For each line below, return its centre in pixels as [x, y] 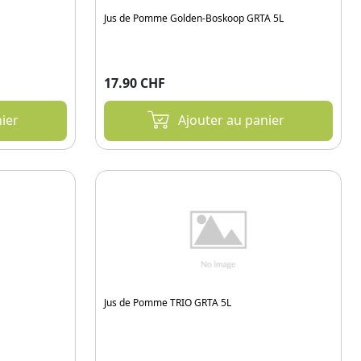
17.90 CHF [135, 83]
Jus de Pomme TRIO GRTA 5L [168, 302]
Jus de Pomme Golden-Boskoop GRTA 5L [194, 18]
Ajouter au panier [231, 120]
